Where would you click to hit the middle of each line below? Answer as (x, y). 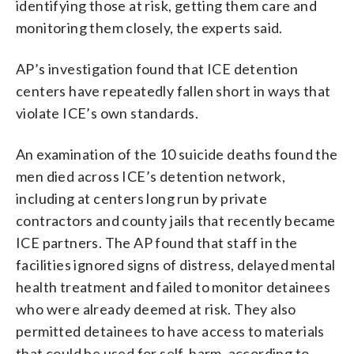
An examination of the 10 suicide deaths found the (177, 154)
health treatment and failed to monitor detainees (173, 286)
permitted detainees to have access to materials (170, 331)
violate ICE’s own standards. (107, 113)
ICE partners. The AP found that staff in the (157, 242)
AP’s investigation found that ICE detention (157, 68)
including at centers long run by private (141, 198)
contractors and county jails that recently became (176, 220)
